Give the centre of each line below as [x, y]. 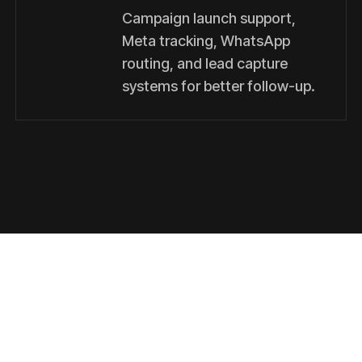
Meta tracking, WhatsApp [206, 41]
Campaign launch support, [209, 18]
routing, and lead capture [205, 63]
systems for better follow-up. [219, 86]
